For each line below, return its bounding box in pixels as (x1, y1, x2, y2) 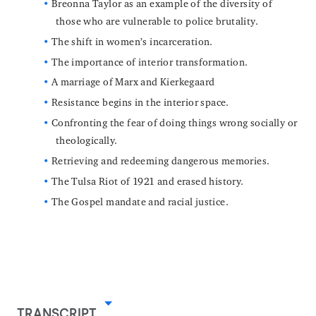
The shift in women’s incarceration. (51, 35, 213, 47)
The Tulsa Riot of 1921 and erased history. (51, 175, 244, 188)
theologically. (56, 134, 118, 147)
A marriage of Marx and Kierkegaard (51, 75, 215, 88)
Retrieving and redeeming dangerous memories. (51, 154, 270, 167)
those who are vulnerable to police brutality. (56, 14, 259, 27)
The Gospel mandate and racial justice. (51, 195, 229, 208)
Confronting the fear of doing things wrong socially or (51, 116, 298, 129)
